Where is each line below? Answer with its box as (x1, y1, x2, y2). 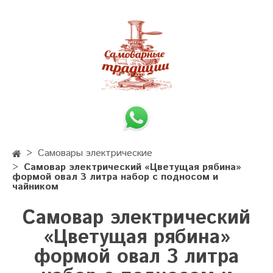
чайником (12, 180, 58, 194)
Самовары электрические (38, 146, 152, 161)
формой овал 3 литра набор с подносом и (12, 170, 218, 185)
